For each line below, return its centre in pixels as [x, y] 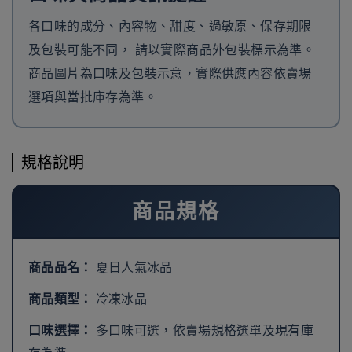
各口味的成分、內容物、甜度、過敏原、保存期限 [170, 26]
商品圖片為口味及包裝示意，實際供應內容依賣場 [170, 73]
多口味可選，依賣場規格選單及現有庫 [203, 330]
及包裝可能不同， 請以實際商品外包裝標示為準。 [172, 50]
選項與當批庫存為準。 [93, 97]
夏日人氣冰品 [132, 268]
